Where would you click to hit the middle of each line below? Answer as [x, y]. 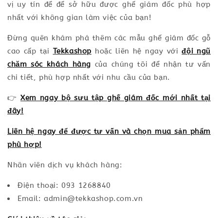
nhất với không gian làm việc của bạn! [80, 17]
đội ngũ [196, 51]
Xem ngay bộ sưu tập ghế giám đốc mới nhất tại [116, 98]
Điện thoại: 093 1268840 [64, 185]
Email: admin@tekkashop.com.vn [80, 198]
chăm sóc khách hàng [49, 64]
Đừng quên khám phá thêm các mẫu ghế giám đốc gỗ [109, 38]
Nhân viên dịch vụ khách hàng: [65, 165]
